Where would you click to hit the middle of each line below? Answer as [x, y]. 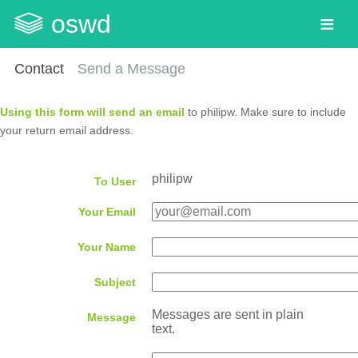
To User [115, 181]
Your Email [107, 211]
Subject [115, 282]
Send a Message [132, 69]
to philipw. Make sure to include [265, 111]
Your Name [107, 247]
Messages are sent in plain [228, 314]
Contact [39, 69]
